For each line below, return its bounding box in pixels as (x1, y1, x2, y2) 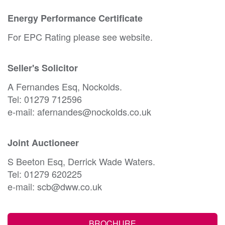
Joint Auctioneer (8, 136, 79, 150)
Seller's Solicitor (8, 61, 78, 75)
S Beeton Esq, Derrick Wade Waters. (8, 155, 155, 168)
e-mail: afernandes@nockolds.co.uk (8, 105, 151, 119)
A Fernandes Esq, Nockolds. (8, 80, 122, 93)
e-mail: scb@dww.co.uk (8, 180, 102, 193)
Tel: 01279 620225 (8, 167, 82, 181)
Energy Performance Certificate (8, 12, 143, 25)
